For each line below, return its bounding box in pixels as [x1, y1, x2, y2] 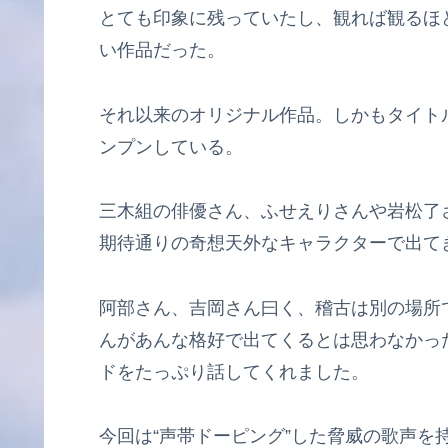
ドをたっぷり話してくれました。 [99, 361, 369, 382]
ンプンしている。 [99, 136, 243, 157]
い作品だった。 [99, 40, 225, 61]
